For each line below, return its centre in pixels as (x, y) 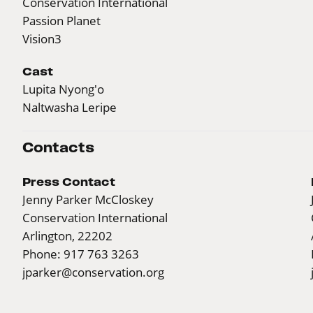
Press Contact (69, 181)
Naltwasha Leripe (70, 107)
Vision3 (42, 38)
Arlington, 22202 (67, 235)
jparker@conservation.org (93, 272)
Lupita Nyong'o (63, 89)
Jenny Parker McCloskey (88, 199)
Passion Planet (61, 20)
